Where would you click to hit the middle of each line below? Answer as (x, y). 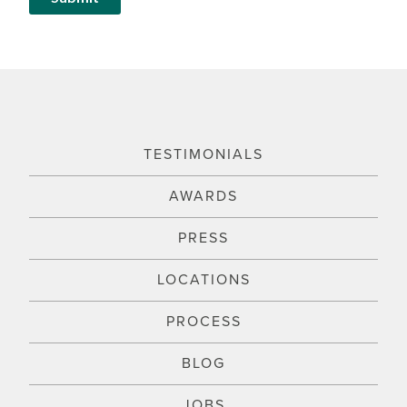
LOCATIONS (203, 279)
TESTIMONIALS (203, 154)
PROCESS (203, 321)
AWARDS (203, 196)
